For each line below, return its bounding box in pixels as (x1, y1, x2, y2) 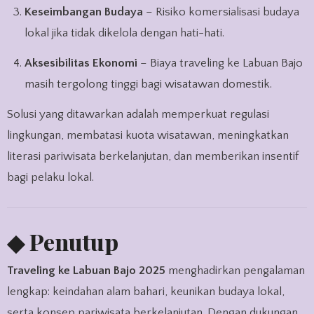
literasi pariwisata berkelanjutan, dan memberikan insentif (6, 149, 299, 163)
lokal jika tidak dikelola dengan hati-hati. (25, 27, 225, 40)
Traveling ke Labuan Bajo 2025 (6, 264, 165, 277)
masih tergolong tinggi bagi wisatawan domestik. (25, 78, 273, 91)
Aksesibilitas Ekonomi (32, 57, 138, 70)
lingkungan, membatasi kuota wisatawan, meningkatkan (6, 128, 289, 142)
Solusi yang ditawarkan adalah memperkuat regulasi (6, 107, 269, 121)
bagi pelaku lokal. (6, 170, 94, 184)
